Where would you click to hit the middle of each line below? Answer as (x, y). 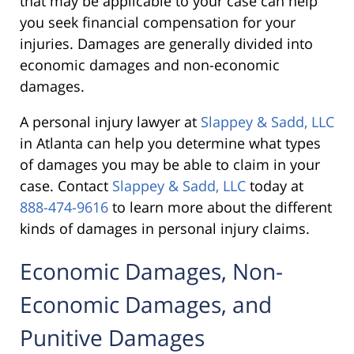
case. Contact (66, 185)
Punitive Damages (115, 337)
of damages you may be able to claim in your (170, 164)
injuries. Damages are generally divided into (166, 43)
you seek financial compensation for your (158, 22)
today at (277, 185)
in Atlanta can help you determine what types (170, 143)
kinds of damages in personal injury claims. (167, 228)
